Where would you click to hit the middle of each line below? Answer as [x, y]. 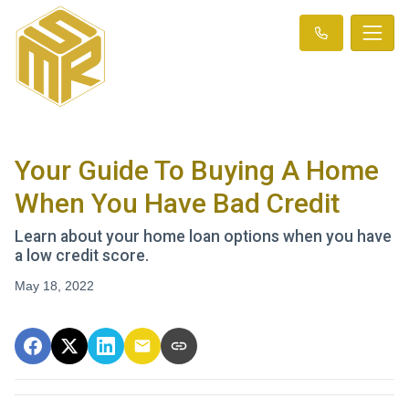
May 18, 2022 [54, 286]
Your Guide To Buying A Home [197, 170]
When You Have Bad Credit [177, 203]
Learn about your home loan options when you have [203, 236]
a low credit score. [82, 256]
